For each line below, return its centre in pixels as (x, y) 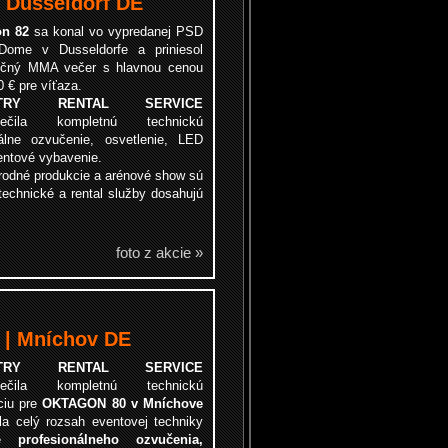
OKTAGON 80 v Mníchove (123, 403)
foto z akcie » (159, 252)
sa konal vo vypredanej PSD (116, 31)
